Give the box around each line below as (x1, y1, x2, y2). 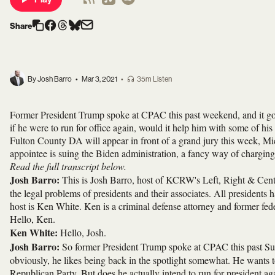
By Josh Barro (28, 75, 72, 83)
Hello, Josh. (58, 225, 106, 239)
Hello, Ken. (10, 212, 55, 225)
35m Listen (137, 75, 172, 83)
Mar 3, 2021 (82, 75, 117, 83)
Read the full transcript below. (10, 159, 126, 172)
